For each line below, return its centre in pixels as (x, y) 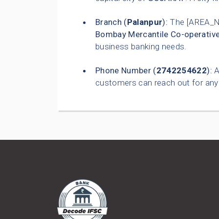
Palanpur (145, 22)
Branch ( (111, 22)
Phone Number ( (126, 71)
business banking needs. (141, 47)
